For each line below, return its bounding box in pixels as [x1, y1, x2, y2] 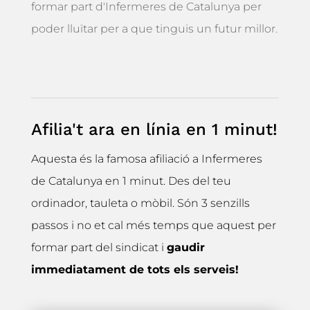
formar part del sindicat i [30, 240, 167, 254]
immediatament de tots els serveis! [30, 262, 239, 276]
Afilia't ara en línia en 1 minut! [30, 119, 277, 139]
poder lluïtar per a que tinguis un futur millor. [30, 21, 277, 35]
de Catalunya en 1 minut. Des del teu [30, 174, 231, 188]
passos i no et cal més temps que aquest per [30, 218, 276, 232]
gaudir [166, 240, 205, 254]
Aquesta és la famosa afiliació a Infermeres [30, 152, 262, 165]
